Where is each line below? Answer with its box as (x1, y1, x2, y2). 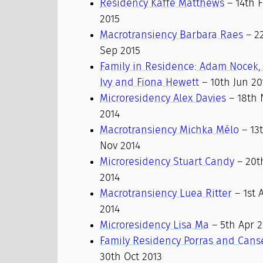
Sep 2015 (100, 46, 141, 56)
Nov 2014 (100, 141, 141, 151)
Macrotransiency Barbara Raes (100, 30, 244, 41)
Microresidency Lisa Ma (100, 220, 210, 231)
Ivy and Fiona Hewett (100, 77, 200, 88)
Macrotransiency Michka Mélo (100, 125, 240, 136)
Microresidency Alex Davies (100, 93, 227, 104)
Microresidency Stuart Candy (100, 157, 235, 167)
